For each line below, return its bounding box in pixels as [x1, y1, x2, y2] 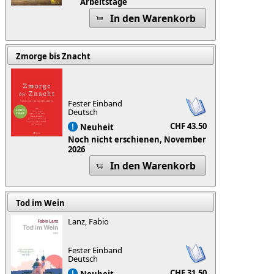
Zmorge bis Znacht [15, 50, 91, 62]
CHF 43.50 [170, 120, 207, 132]
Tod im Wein [15, 197, 65, 209]
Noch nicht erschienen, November [68, 133, 207, 145]
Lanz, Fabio [68, 216, 109, 228]
